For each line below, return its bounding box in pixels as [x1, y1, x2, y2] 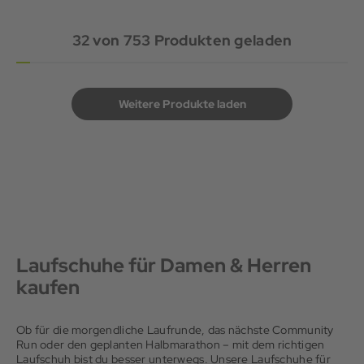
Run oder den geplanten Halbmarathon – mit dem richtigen [16, 336, 325, 352]
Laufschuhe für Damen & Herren [16, 252, 311, 278]
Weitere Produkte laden [118, 96, 246, 111]
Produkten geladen [150, 30, 292, 50]
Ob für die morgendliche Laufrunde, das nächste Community [16, 322, 334, 337]
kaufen [16, 274, 80, 300]
